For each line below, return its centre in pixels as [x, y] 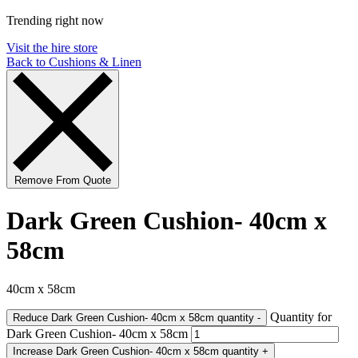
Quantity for [301, 317]
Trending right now [55, 21]
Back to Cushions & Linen [74, 62]
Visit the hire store [52, 48]
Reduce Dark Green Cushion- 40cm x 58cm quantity [236, 318]
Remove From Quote [63, 181]
